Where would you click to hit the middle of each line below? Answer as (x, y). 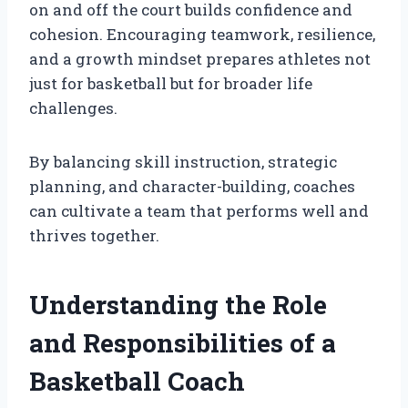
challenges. (73, 107)
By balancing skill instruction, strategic (183, 161)
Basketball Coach (137, 381)
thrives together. (94, 235)
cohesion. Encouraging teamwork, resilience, (202, 34)
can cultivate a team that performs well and (199, 210)
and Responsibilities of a (183, 342)
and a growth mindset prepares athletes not (200, 58)
